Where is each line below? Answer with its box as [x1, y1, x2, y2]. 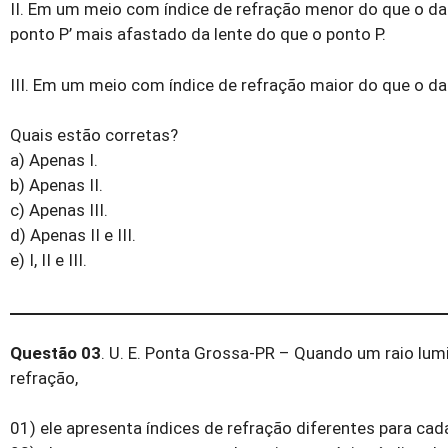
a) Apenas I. [10, 150, 98, 171]
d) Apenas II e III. [10, 225, 136, 246]
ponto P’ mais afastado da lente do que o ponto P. [10, 24, 386, 45]
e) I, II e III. [10, 250, 87, 271]
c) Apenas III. [10, 200, 108, 221]
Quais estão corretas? [10, 125, 178, 146]
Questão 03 [10, 342, 101, 363]
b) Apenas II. [10, 175, 103, 196]
